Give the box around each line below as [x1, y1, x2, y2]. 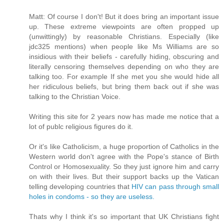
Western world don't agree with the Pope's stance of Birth [29, 152, 219, 161]
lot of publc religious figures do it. [29, 122, 133, 131]
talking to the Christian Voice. [29, 92, 120, 101]
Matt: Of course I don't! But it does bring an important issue [29, 12, 219, 21]
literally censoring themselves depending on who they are [29, 62, 219, 71]
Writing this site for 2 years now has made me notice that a [29, 112, 219, 121]
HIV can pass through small [131, 182, 219, 191]
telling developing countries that [29, 182, 131, 191]
